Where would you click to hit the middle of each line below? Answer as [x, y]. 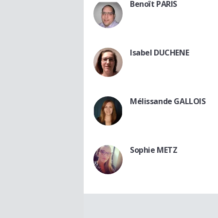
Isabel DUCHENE [160, 53]
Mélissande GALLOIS [168, 101]
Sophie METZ [154, 150]
